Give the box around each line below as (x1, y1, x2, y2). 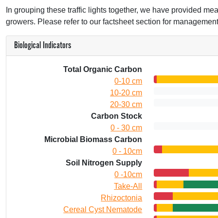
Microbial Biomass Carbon (44, 135, 143, 144)
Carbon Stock (91, 112, 143, 120)
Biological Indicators (14, 40, 71, 52)
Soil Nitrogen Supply (66, 159, 143, 167)
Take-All (114, 182, 143, 190)
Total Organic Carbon (63, 65, 143, 73)
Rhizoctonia (101, 194, 143, 202)
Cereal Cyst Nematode (63, 205, 143, 214)
